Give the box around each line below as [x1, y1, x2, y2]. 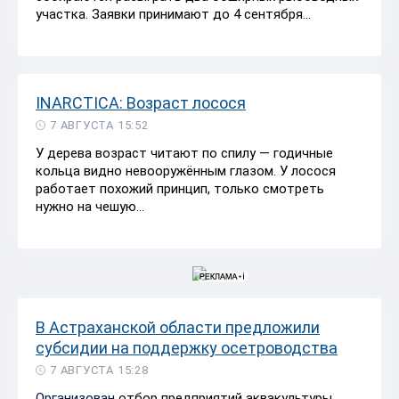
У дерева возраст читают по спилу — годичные [36, 144, 333, 161]
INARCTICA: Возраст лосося [36, 93, 246, 112]
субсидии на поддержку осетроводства [36, 338, 338, 357]
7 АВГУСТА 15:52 [50, 118, 149, 132]
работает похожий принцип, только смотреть [36, 180, 324, 197]
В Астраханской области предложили [36, 317, 320, 337]
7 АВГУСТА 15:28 [50, 362, 149, 377]
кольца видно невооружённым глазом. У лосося [36, 162, 336, 179]
